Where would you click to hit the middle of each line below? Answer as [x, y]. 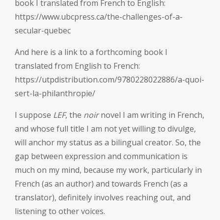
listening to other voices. [60, 211]
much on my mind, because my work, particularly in [108, 170]
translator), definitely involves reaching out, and [103, 198]
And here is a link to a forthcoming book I [91, 52]
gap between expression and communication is [101, 156]
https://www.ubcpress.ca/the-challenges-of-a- [99, 17]
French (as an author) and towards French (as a [101, 184]
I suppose [34, 115]
